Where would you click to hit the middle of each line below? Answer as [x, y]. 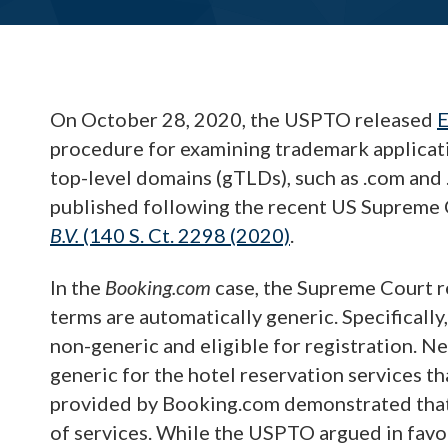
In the [77, 287]
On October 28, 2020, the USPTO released [243, 119]
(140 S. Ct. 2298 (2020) [186, 235]
